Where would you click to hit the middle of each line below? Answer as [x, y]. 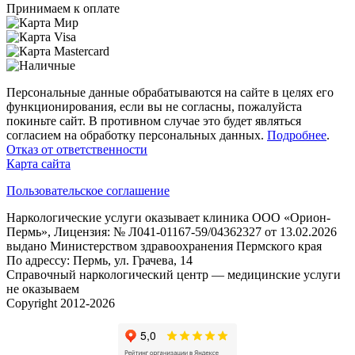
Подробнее [297, 135]
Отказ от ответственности [77, 149]
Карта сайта [38, 164]
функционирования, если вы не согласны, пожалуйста [154, 107]
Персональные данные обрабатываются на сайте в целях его [170, 92]
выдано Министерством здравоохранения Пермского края [164, 246]
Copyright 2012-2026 [61, 303]
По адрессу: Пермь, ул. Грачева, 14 [99, 260]
